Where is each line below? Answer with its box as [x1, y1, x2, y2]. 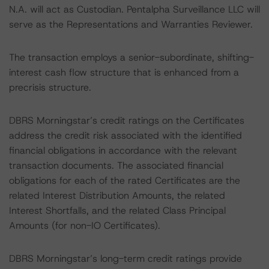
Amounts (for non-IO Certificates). [9, 219, 160, 232]
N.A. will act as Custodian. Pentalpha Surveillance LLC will [9, 3, 260, 16]
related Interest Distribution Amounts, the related [9, 189, 225, 202]
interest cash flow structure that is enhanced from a [9, 66, 239, 79]
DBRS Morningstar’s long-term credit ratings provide [9, 252, 242, 265]
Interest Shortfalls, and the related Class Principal [9, 204, 226, 217]
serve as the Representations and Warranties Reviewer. [9, 18, 253, 31]
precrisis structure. [9, 81, 91, 94]
